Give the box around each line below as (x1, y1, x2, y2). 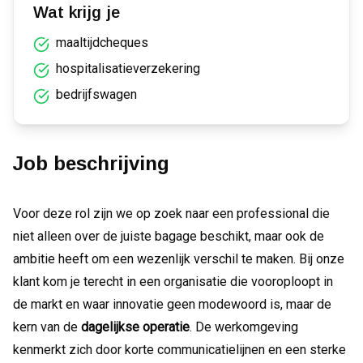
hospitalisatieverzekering (56, 61, 200, 76)
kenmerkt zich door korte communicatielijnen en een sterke (13, 342, 346, 357)
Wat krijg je (33, 3, 120, 21)
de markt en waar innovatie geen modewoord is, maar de (13, 297, 331, 312)
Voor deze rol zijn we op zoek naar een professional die (13, 206, 330, 221)
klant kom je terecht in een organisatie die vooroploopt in (13, 274, 333, 289)
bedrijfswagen (56, 87, 137, 102)
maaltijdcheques (56, 35, 148, 50)
